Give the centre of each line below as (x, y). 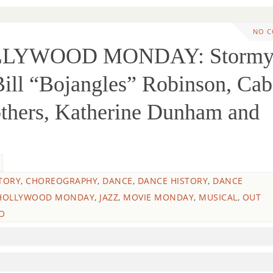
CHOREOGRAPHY (62, 180)
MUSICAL (218, 197)
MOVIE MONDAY (158, 197)
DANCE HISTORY (172, 180)
